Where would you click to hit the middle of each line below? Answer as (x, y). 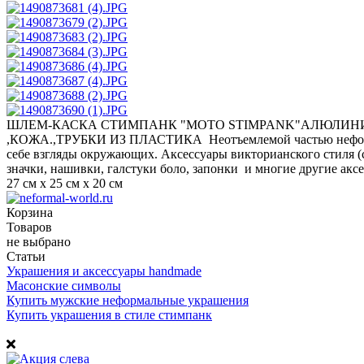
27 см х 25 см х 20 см (65, 184)
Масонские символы (64, 286)
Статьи (26, 257)
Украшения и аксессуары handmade (104, 271)
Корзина (30, 213)
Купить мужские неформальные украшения (128, 301)
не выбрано (39, 242)
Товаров (29, 227)
